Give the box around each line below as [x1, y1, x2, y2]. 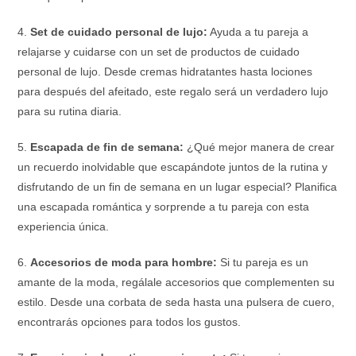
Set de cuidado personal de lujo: [30, 25, 208, 38]
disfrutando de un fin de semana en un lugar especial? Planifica [17, 180, 338, 193]
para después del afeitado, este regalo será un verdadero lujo [17, 85, 329, 98]
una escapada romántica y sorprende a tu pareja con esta [17, 200, 310, 213]
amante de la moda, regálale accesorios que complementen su [17, 276, 335, 288]
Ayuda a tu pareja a [207, 25, 309, 38]
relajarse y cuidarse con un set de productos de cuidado [17, 45, 300, 58]
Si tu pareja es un [217, 256, 309, 269]
